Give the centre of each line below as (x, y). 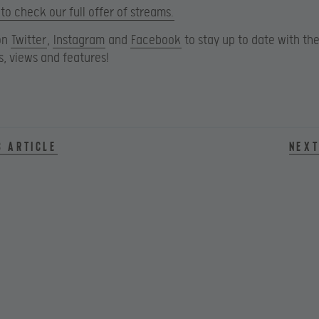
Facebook (156, 40)
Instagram (79, 40)
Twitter (29, 40)
